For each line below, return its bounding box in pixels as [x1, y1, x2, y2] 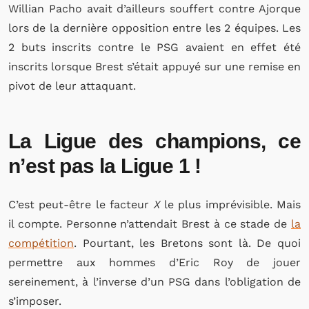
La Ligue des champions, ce [8, 130, 301, 152]
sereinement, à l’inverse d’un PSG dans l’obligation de [8, 275, 301, 288]
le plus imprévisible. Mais [159, 198, 301, 211]
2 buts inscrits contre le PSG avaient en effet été [8, 41, 301, 54]
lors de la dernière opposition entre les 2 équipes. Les [8, 21, 301, 34]
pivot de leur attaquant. [8, 79, 136, 92]
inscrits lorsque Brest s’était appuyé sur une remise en [8, 60, 301, 73]
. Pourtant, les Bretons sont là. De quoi [74, 237, 301, 250]
